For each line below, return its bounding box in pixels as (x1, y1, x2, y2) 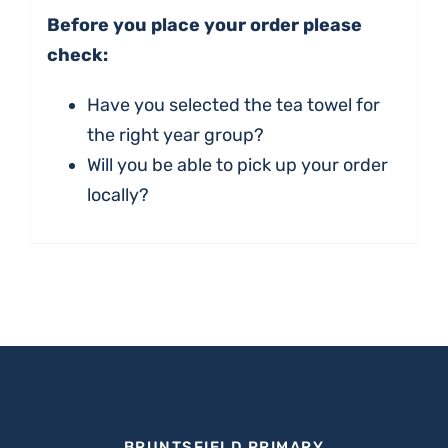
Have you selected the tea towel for (86, 93, 380, 116)
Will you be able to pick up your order (86, 153, 388, 176)
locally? (86, 183, 149, 206)
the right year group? (86, 123, 264, 146)
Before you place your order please (46, 13, 362, 36)
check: (46, 43, 108, 66)
